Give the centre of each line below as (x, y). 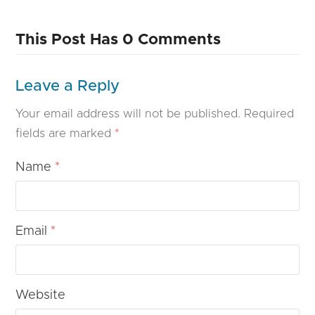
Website (41, 295)
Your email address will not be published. (128, 114)
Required (269, 114)
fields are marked (65, 133)
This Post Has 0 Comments (118, 39)
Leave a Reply (68, 86)
